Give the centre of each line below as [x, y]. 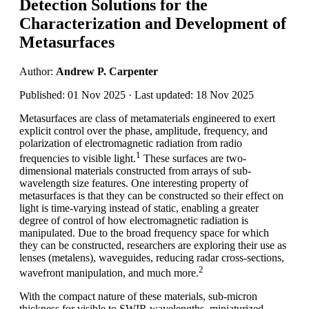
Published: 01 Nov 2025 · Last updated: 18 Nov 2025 [137, 94]
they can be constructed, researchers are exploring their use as [153, 246]
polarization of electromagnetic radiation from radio [131, 143]
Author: [38, 71]
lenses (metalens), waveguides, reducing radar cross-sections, [152, 258]
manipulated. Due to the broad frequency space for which [144, 233]
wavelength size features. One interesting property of [134, 183]
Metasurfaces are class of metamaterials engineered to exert [147, 118]
